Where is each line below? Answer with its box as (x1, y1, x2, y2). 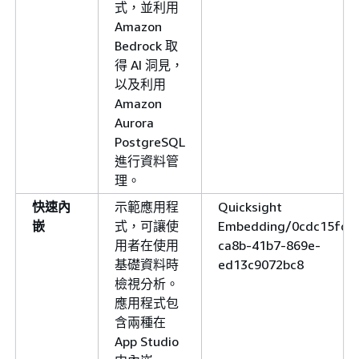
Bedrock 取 (115, 37, 178, 54)
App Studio (115, 333, 179, 349)
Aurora (115, 114, 154, 131)
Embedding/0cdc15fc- (218, 217, 353, 234)
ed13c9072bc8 (218, 256, 304, 272)
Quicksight (218, 198, 282, 215)
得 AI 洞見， (115, 56, 184, 73)
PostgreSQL (115, 133, 185, 150)
